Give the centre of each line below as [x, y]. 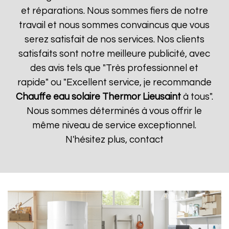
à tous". [197, 97]
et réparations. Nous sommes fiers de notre [114, 11]
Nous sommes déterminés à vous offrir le [114, 111]
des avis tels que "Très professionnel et [114, 68]
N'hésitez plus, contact [114, 140]
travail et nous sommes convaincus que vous [114, 25]
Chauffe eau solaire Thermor [78, 97]
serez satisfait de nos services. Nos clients [114, 40]
